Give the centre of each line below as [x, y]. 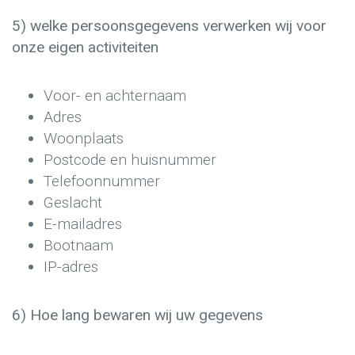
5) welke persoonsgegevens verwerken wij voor [169, 26]
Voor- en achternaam [115, 95]
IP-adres [71, 266]
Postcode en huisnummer [130, 159]
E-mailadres [83, 223]
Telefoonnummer [102, 181]
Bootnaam [78, 245]
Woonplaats [84, 138]
